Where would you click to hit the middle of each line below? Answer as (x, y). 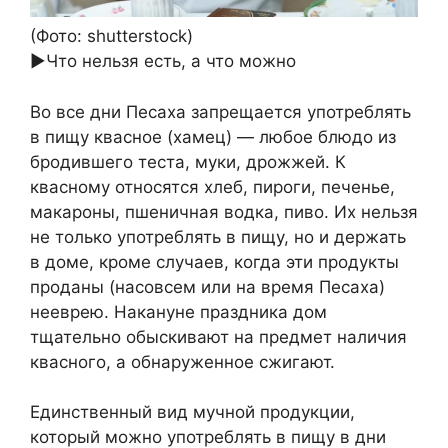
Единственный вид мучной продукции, (192, 412)
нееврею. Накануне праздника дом (178, 311)
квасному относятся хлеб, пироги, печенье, (212, 186)
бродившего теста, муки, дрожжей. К (188, 161)
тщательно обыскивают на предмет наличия (218, 336)
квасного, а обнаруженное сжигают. (182, 361)
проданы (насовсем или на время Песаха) (207, 286)
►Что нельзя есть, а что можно (163, 61)
